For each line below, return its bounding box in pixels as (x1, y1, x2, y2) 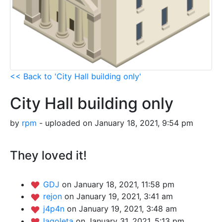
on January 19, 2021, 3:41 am (64, 191, 173, 202)
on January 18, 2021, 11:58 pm (62, 179, 174, 189)
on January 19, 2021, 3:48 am (67, 203, 177, 214)
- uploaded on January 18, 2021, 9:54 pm (37, 117, 193, 128)
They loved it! (10, 148, 87, 163)
